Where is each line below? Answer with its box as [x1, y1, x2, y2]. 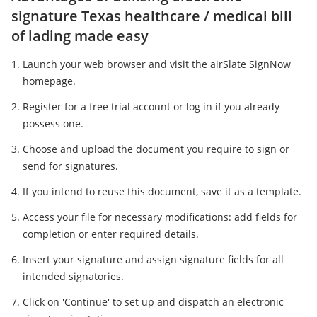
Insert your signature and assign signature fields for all [23, 253, 284, 267]
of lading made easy [11, 26, 149, 46]
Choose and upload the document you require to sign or [23, 142, 289, 156]
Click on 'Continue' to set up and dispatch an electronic [23, 295, 284, 309]
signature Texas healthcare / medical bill [11, 6, 292, 26]
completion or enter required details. [23, 227, 199, 241]
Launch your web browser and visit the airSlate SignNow [23, 57, 291, 71]
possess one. [23, 117, 83, 131]
